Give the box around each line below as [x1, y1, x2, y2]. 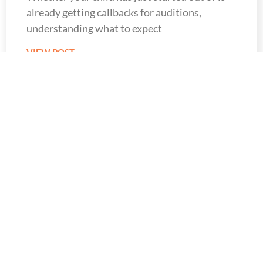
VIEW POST [26, 46, 75, 58]
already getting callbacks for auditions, [26, 5, 201, 19]
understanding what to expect [26, 21, 162, 35]
